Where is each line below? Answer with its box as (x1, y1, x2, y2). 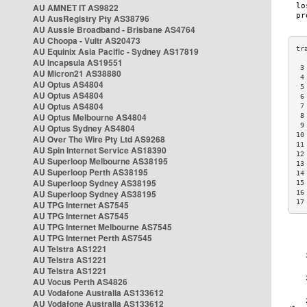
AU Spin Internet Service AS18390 (33, 144, 167, 156)
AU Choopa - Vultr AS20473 (33, 34, 140, 47)
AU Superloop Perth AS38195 (33, 166, 148, 178)
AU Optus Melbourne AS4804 (33, 111, 147, 123)
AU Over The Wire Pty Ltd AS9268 (33, 133, 165, 145)
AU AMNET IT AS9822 (33, 1, 119, 14)
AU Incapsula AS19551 (33, 56, 123, 69)
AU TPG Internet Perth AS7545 (33, 232, 152, 244)
